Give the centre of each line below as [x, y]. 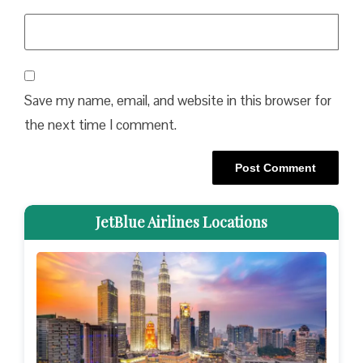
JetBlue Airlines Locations [181, 222]
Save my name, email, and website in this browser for [178, 100]
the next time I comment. [100, 124]
